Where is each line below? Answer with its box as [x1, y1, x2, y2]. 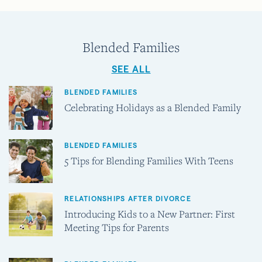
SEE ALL [111, 64, 151, 74]
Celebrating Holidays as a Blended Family [64, 100, 241, 114]
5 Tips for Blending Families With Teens [64, 153, 233, 167]
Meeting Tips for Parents [64, 220, 169, 234]
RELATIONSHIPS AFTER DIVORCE [64, 194, 191, 202]
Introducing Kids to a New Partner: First [64, 206, 235, 220]
